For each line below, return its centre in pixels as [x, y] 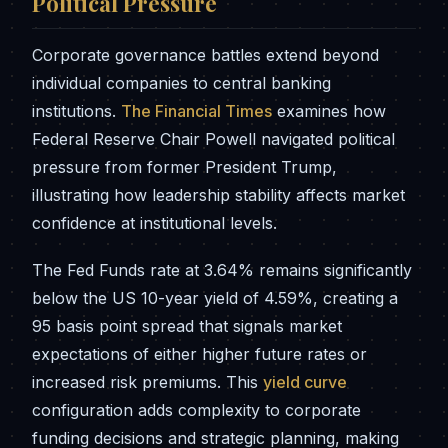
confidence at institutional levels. [154, 223]
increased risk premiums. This [147, 382]
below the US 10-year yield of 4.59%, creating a [215, 298]
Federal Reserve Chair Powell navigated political [213, 139]
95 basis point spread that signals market [187, 326]
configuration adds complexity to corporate [196, 410]
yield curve [305, 382]
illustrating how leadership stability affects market [218, 195]
